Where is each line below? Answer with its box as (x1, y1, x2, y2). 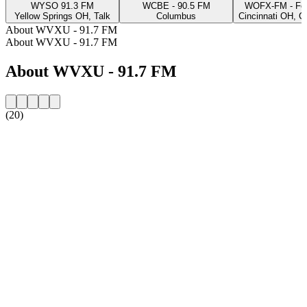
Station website (5, 132, 71, 144)
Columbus (156, 10, 196, 21)
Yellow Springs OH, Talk (14, 10, 110, 21)
